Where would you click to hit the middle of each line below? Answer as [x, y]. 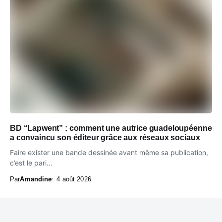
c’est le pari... [31, 163]
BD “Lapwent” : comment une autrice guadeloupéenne [111, 128]
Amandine [36, 179]
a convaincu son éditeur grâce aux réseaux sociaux [105, 137]
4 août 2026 [74, 179]
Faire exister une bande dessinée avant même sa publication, [109, 152]
